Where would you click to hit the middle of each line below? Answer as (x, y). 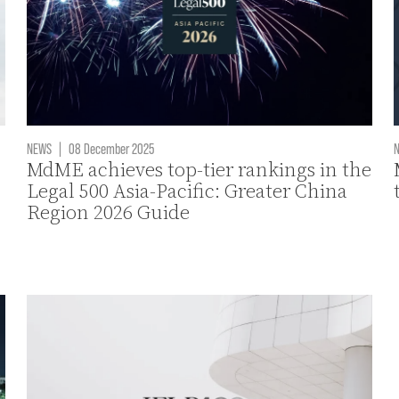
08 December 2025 (110, 147)
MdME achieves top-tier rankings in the (199, 169)
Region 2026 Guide (109, 212)
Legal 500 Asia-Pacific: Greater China (187, 191)
